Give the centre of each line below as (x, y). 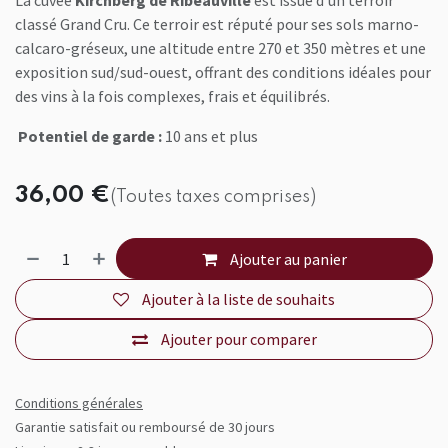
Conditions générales (79, 402)
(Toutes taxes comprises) (213, 197)
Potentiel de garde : (90, 136)
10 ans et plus (211, 136)
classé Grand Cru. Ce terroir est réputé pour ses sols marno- (217, 24)
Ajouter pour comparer (238, 339)
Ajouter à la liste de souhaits (238, 298)
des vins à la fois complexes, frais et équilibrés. (172, 96)
